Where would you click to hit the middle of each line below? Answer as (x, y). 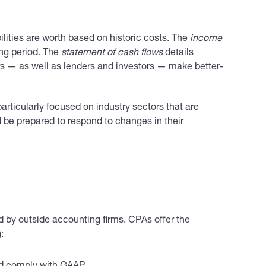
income (206, 39)
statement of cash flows (112, 53)
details (178, 53)
